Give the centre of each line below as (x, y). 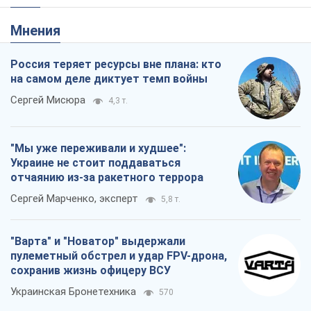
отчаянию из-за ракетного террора (107, 40)
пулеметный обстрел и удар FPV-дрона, (119, 119)
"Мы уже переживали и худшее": (98, 11)
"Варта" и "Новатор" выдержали (98, 104)
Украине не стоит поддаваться (95, 26)
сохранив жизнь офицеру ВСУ (91, 133)
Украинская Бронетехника (73, 154)
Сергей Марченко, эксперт (74, 61)
